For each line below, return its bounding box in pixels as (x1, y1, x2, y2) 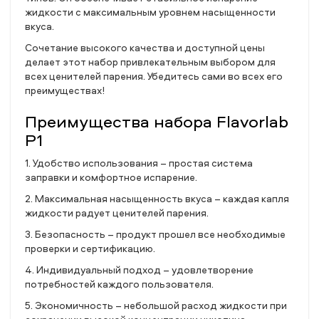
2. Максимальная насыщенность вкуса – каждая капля (25, 192, 289, 205)
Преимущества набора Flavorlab (25, 110, 288, 132)
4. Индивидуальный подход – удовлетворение (25, 263, 253, 276)
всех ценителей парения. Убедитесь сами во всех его (25, 69, 283, 83)
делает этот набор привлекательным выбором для (25, 55, 276, 68)
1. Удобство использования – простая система (25, 156, 253, 169)
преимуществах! (25, 83, 105, 97)
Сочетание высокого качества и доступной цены (25, 41, 265, 54)
